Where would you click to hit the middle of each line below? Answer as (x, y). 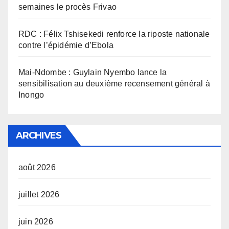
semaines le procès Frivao (67, 7)
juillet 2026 (39, 195)
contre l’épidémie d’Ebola (66, 45)
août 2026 (37, 168)
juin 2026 (36, 222)
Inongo (31, 95)
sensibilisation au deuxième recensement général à (114, 84)
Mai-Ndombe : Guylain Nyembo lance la (93, 73)
